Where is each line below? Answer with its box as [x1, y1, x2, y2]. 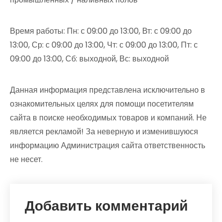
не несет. [10, 153, 45, 165]
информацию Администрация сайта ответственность [10, 139, 205, 151]
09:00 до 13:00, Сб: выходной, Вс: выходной [10, 53, 169, 64]
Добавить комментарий [25, 196, 188, 216]
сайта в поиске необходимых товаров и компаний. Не [10, 111, 207, 123]
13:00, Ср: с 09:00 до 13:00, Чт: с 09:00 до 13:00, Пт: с [10, 39, 198, 51]
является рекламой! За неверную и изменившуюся [10, 125, 198, 137]
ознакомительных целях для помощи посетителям [10, 98, 194, 110]
